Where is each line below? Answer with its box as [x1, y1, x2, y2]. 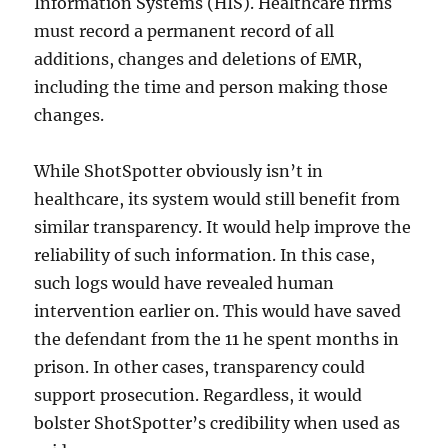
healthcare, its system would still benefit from [34, 188, 401, 209]
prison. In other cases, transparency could [34, 356, 366, 377]
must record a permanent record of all [34, 20, 335, 41]
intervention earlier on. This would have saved [34, 300, 402, 321]
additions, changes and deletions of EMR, [34, 48, 363, 69]
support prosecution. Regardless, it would [34, 384, 363, 405]
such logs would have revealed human [34, 272, 335, 293]
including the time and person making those [34, 76, 389, 97]
